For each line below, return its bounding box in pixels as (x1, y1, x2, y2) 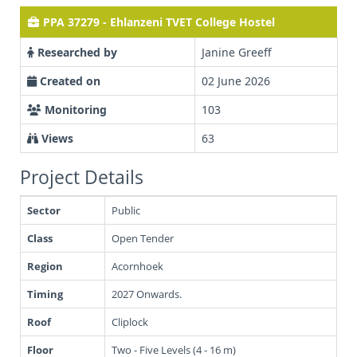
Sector (27, 203, 61, 218)
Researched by (37, 45, 117, 60)
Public (112, 203, 140, 218)
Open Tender (112, 231, 174, 245)
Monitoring (45, 102, 107, 117)
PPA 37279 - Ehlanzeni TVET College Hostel (43, 14, 275, 29)
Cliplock (112, 315, 148, 329)
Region (27, 259, 63, 273)
